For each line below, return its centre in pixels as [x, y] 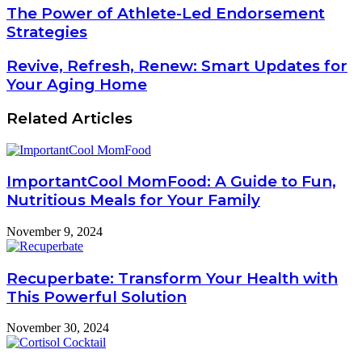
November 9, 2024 [55, 232]
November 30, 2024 [58, 328]
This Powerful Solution [97, 297]
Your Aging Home [77, 85]
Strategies [47, 32]
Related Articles [69, 118]
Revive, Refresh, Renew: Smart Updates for [177, 66]
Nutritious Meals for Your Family [133, 200]
